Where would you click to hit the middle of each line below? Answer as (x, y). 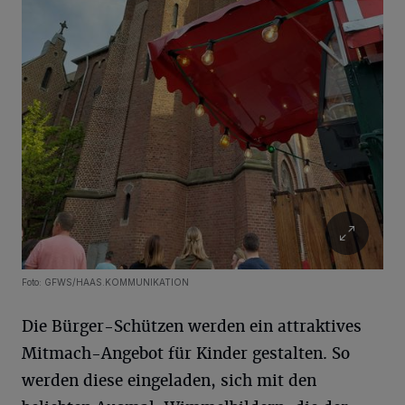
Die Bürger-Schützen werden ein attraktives (192, 326)
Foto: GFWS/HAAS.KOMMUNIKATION (105, 282)
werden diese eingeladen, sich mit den (169, 380)
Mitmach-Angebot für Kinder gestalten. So (186, 353)
